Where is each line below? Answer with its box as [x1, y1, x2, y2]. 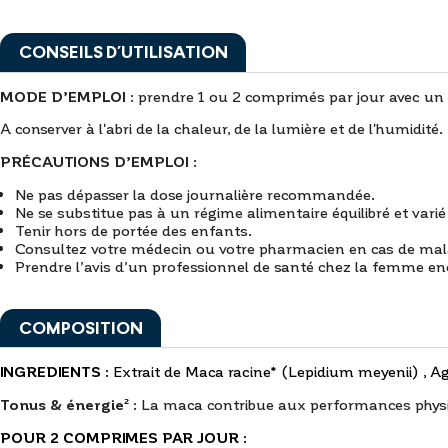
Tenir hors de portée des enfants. [14, 221, 252, 240]
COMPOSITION [18, 315, 143, 339]
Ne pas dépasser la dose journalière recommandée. [14, 185, 375, 204]
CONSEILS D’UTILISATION [18, 40, 228, 64]
